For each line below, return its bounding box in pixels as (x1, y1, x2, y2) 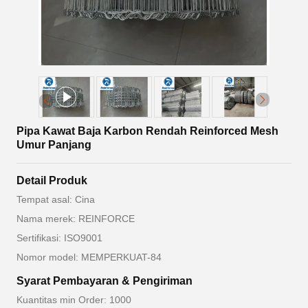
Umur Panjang (16, 139, 91, 151)
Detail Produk (16, 175, 87, 187)
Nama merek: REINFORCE (16, 213, 135, 225)
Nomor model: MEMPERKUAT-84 (16, 252, 162, 263)
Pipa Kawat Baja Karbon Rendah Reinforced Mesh (16, 125, 278, 137)
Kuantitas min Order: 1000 (16, 294, 131, 306)
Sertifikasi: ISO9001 (16, 232, 102, 244)
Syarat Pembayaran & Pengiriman (16, 275, 192, 287)
